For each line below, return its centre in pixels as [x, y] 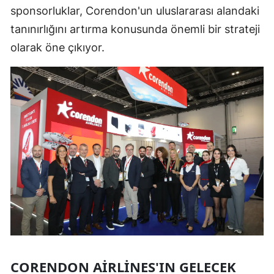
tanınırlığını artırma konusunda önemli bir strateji [135, 29]
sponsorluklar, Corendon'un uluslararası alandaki [135, 10]
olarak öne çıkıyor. [57, 47]
